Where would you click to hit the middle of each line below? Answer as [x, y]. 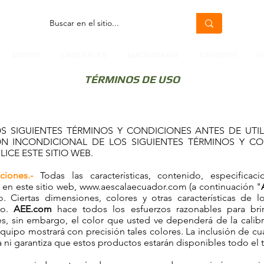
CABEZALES [84, 55]
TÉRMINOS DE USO [132, 79]
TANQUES [218, 55]
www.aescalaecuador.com [133, 187]
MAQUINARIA [153, 55]
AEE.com [32, 209]
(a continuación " [224, 187]
